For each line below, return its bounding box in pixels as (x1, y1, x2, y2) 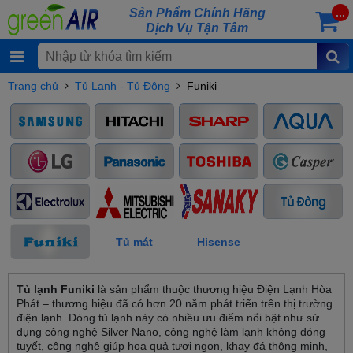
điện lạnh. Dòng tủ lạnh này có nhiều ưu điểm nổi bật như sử (17, 311, 319, 324)
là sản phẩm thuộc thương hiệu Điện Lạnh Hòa (95, 283, 332, 295)
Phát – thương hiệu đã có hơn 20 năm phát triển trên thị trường (17, 297, 333, 310)
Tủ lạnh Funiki (17, 283, 95, 295)
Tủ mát (116, 235, 153, 248)
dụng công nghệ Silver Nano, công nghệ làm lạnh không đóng (17, 325, 325, 338)
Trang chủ (8, 80, 58, 92)
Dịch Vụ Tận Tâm (146, 21, 248, 35)
